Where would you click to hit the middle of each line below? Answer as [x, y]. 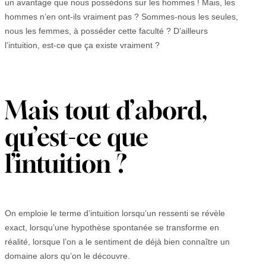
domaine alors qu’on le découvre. [67, 256]
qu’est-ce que [77, 137]
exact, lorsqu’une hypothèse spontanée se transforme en [112, 228]
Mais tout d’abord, [106, 110]
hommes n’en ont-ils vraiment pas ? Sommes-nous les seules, [121, 17]
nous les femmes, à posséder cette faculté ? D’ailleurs [106, 31]
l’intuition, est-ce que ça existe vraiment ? [82, 45]
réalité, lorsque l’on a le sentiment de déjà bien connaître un [117, 242]
